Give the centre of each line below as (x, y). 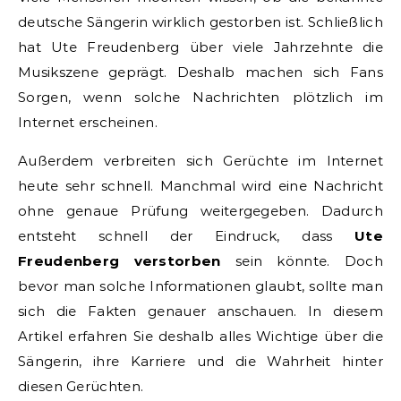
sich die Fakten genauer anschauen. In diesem (200, 311)
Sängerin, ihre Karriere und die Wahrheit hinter (200, 361)
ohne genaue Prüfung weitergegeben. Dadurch (200, 210)
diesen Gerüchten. (81, 386)
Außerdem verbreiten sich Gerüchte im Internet (200, 160)
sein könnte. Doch (302, 260)
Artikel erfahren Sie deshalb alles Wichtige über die (200, 336)
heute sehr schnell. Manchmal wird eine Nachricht (200, 185)
